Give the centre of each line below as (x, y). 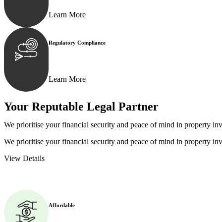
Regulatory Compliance (77, 42)
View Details (24, 158)
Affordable (62, 205)
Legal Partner (123, 106)
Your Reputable (45, 106)
